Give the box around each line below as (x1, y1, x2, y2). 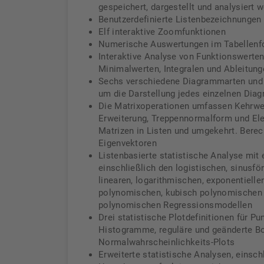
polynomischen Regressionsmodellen (98, 200, 252, 210)
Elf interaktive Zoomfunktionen (98, 27, 226, 37)
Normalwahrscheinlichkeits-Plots (98, 237, 235, 247)
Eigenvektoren (98, 138, 157, 148)
